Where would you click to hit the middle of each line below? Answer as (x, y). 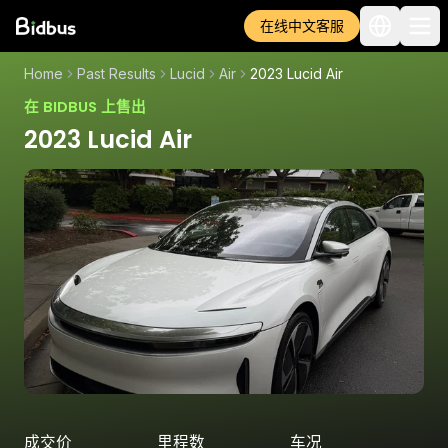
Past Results (116, 73)
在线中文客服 (302, 25)
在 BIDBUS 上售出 (85, 107)
